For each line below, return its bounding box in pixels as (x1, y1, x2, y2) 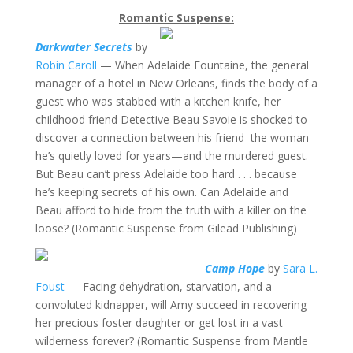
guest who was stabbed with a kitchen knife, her (35, 94, 281, 109)
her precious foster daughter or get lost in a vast (35, 315, 283, 330)
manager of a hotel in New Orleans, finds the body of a (35, 76, 318, 91)
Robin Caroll (35, 58, 97, 72)
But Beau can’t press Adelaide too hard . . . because (35, 166, 297, 181)
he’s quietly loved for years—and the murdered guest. (35, 148, 308, 163)
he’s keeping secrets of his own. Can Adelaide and (35, 184, 288, 199)
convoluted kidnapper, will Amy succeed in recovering (35, 297, 307, 312)
